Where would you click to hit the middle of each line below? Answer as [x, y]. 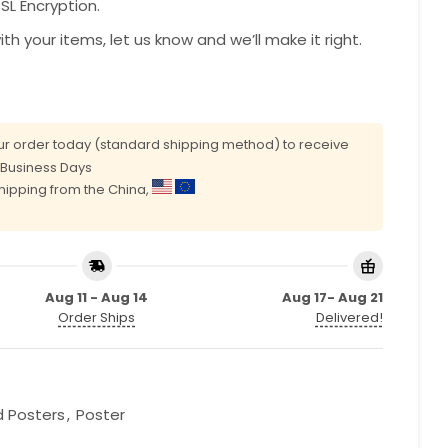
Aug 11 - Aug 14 [97, 297]
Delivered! [349, 317]
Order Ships [97, 317]
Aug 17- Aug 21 [332, 297]
